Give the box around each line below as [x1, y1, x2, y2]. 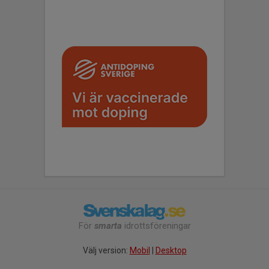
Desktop [155, 246, 187, 256]
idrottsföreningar [121, 220, 191, 232]
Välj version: [82, 246, 130, 256]
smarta [94, 220, 122, 232]
